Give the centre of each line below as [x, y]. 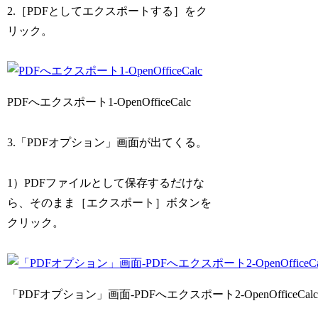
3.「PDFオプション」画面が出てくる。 [108, 143]
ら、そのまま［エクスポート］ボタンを [110, 203]
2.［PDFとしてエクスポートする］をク [108, 11]
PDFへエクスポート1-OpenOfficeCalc [99, 102]
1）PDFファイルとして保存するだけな [106, 183]
